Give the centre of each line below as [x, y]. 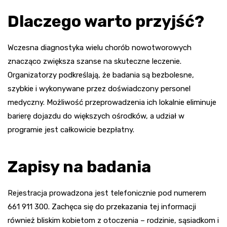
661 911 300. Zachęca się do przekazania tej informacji [102, 207]
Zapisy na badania [79, 167]
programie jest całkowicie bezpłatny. [71, 130]
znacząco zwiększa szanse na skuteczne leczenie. [94, 62]
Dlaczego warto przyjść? [106, 22]
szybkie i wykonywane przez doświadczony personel [99, 89]
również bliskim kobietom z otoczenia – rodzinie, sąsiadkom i [113, 221]
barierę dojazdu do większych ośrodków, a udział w [96, 116]
